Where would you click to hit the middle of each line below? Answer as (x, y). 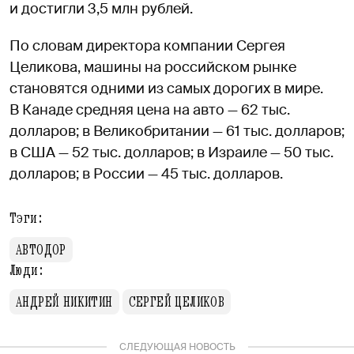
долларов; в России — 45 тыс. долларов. (146, 174)
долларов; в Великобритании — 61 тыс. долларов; (177, 132)
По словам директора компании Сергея (147, 46)
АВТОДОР (41, 250)
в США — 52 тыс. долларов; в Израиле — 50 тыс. (171, 153)
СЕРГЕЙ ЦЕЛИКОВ (177, 302)
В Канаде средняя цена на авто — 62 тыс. (150, 110)
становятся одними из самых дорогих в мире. (166, 89)
